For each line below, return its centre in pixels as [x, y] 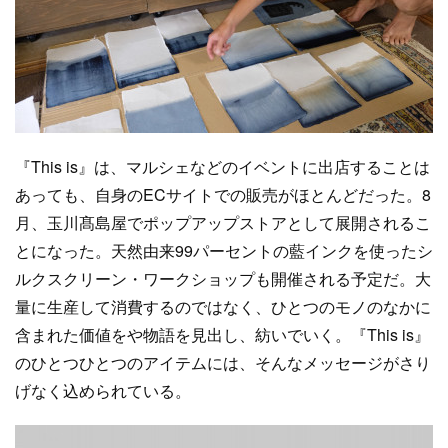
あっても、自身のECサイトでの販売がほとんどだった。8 [223, 194]
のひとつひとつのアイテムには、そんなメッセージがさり [223, 362]
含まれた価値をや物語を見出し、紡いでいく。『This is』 [222, 334]
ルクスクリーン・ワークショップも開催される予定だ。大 [223, 278]
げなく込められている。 [103, 390]
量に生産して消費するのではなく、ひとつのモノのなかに [223, 306]
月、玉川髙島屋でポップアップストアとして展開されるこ [223, 222]
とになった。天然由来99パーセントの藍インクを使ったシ [224, 250]
